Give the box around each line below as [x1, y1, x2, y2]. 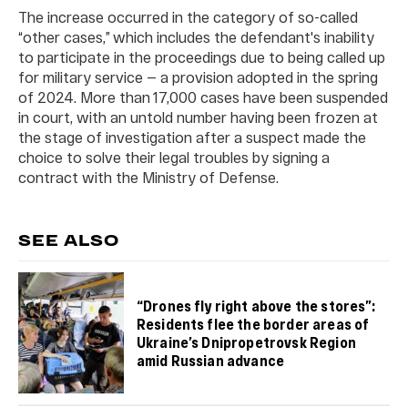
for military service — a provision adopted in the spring [18, 68, 378, 87]
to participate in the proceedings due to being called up [18, 48, 385, 66]
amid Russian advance [136, 351, 285, 369]
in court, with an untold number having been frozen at [18, 108, 378, 127]
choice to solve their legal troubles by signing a [18, 148, 330, 167]
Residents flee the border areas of [136, 314, 370, 332]
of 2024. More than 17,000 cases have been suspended [18, 88, 388, 107]
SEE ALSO [18, 235, 119, 250]
